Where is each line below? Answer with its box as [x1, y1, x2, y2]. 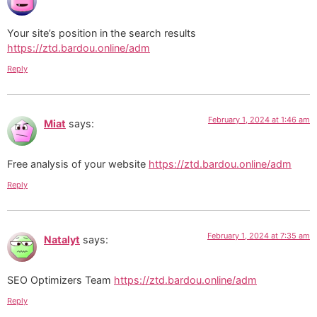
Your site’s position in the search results [7, 27, 196, 40]
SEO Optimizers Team [7, 273, 114, 286]
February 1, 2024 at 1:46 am [208, 115, 310, 125]
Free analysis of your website [7, 157, 149, 170]
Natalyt [44, 234, 80, 246]
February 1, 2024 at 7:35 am [207, 231, 310, 241]
